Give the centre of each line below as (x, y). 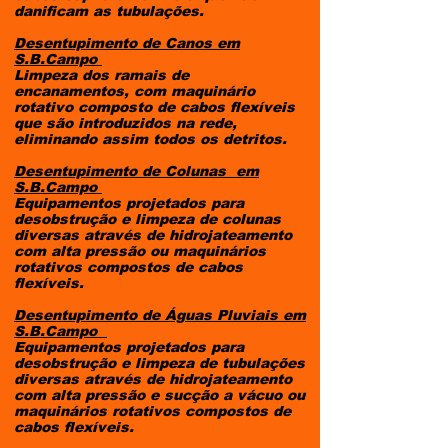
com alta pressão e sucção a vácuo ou (159, 395)
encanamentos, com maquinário (134, 91)
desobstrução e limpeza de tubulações (159, 363)
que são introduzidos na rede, (125, 123)
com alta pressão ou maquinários (140, 251)
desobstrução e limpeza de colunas (147, 219)
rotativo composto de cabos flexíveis (154, 107)
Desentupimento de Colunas (125, 171)
